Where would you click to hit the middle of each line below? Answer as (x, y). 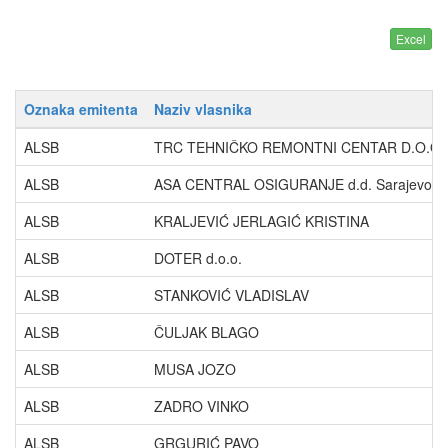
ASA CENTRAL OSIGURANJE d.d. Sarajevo (293, 184)
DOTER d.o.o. (198, 258)
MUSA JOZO (195, 369)
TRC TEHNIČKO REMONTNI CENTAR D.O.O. (299, 147)
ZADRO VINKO (201, 406)
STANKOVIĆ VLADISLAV (231, 295)
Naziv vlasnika (203, 109)
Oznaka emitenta (81, 109)
